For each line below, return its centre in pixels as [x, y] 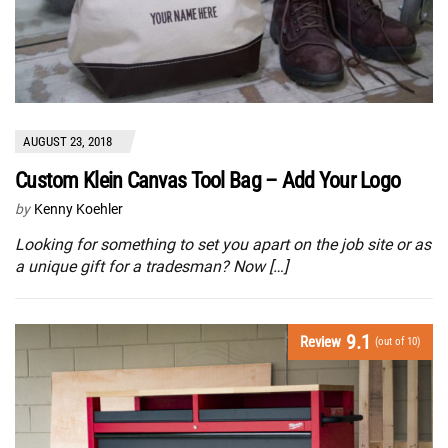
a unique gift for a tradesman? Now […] [151, 267]
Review [321, 342]
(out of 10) [398, 342]
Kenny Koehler [78, 209]
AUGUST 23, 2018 [67, 142]
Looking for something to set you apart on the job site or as [223, 245]
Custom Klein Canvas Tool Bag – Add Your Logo [208, 181]
